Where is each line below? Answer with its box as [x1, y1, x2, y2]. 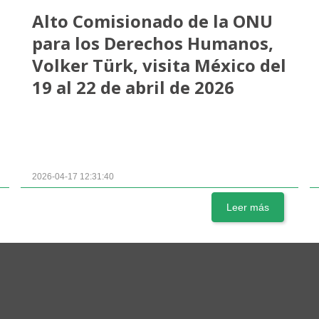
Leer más [226, 202, 269, 214]
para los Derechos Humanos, [32, 31, 274, 55]
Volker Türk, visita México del [32, 53, 287, 77]
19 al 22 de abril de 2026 [32, 75, 235, 99]
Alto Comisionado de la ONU [32, 9, 273, 33]
